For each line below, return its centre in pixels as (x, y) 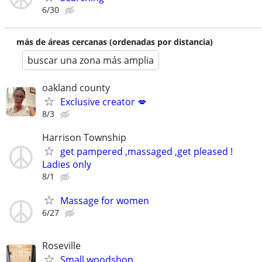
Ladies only (67, 164)
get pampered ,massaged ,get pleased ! (146, 151)
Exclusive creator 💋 (104, 102)
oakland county (76, 88)
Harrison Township (84, 137)
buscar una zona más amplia (91, 61)
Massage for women (105, 200)
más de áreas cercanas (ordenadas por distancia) (115, 42)
